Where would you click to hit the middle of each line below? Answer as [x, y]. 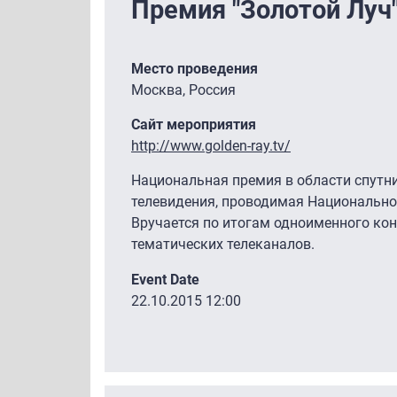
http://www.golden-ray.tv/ [211, 145]
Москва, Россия [183, 90]
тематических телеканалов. [223, 244]
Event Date [165, 279]
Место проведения [195, 68]
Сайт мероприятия [194, 124]
